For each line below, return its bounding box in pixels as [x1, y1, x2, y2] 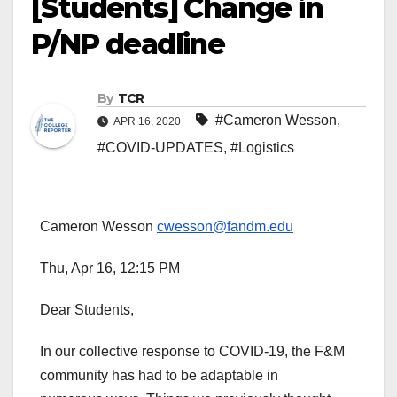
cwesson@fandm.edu [157, 219, 293, 235]
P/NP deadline [31, 27, 225, 61]
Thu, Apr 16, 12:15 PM [40, 261, 180, 276]
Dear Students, [40, 302, 134, 318]
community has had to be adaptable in [40, 368, 278, 384]
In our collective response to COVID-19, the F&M [40, 344, 345, 360]
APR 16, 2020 [112, 115, 183, 128]
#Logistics [230, 140, 294, 156]
